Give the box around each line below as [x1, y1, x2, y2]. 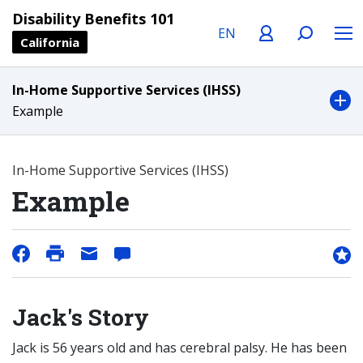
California [20, 34, 79, 50]
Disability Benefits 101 [12, 9, 174, 28]
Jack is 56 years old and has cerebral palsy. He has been [12, 339, 347, 357]
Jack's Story [12, 302, 149, 332]
